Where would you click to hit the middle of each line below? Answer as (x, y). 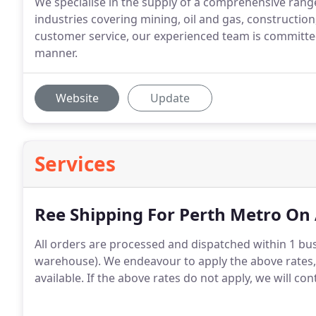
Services (75, 164)
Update (170, 98)
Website (77, 98)
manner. (56, 53)
